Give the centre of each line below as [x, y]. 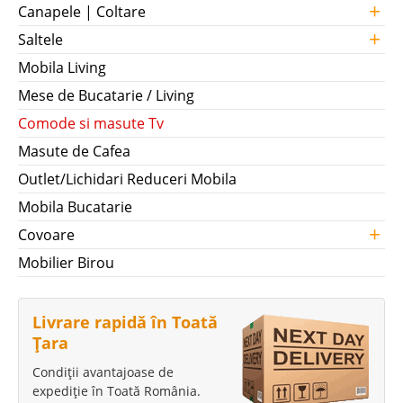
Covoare [46, 235]
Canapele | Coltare [82, 12]
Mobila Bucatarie [75, 207]
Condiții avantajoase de [103, 372]
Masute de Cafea [74, 151]
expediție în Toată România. [116, 391]
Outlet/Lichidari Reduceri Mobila [127, 179]
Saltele [40, 40]
